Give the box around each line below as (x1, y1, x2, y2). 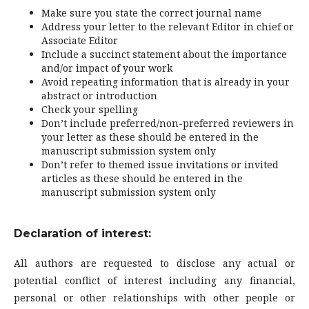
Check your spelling (41, 103, 138, 117)
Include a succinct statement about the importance (41, 48, 287, 61)
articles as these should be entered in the (41, 172, 243, 186)
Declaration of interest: (14, 227, 151, 241)
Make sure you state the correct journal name (41, 6, 261, 20)
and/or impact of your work (41, 61, 172, 75)
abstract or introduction (41, 89, 157, 103)
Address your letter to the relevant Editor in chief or (41, 20, 294, 34)
